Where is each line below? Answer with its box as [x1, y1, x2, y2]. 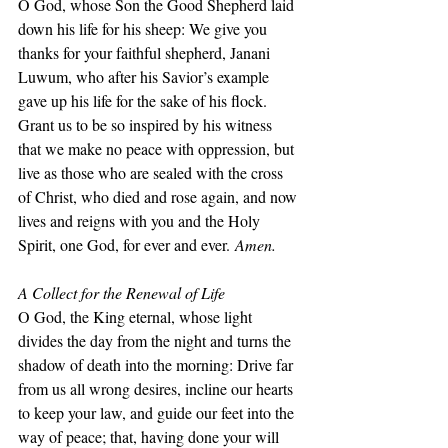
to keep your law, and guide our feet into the [18, 402, 298, 423]
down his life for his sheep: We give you [18, 18, 271, 39]
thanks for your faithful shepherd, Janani [18, 42, 274, 63]
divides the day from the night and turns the [18, 330, 295, 351]
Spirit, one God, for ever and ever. [18, 234, 230, 255]
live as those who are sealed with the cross [18, 162, 287, 183]
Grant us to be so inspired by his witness [18, 114, 276, 135]
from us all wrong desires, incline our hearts [18, 378, 297, 399]
